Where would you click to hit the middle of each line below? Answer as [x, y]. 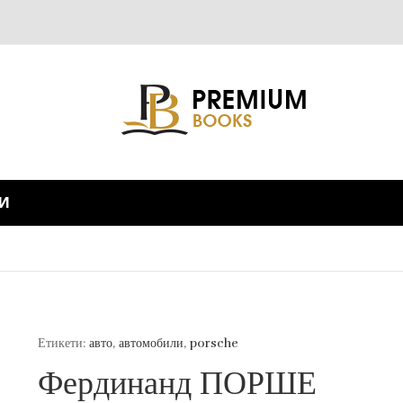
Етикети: [64, 343]
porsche [215, 343]
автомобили [152, 343]
